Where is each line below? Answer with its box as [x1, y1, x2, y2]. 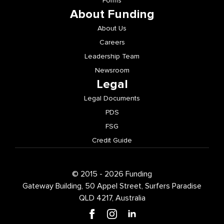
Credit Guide [92, 136, 132, 145]
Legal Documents [84, 94, 140, 103]
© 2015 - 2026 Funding [72, 169, 152, 179]
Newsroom [94, 66, 129, 75]
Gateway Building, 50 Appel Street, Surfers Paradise [22, 181, 201, 191]
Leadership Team [84, 52, 139, 61]
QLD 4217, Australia [78, 193, 145, 203]
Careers [99, 38, 125, 47]
